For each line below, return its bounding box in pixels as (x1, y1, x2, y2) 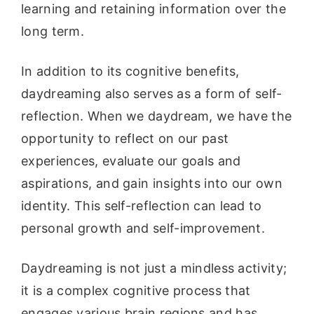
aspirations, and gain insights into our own (21, 175, 282, 191)
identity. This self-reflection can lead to (21, 198, 262, 213)
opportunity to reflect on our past (21, 130, 229, 146)
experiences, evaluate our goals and (21, 153, 241, 168)
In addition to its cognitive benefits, (21, 63, 240, 78)
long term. (21, 23, 84, 39)
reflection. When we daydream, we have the (21, 108, 292, 123)
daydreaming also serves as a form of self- (21, 86, 282, 101)
